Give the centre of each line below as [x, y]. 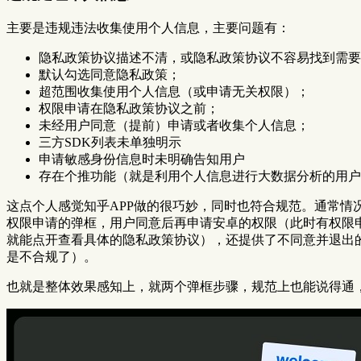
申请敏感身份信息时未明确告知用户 [142, 160]
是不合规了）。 [52, 257]
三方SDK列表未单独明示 [110, 143]
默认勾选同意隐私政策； [110, 75]
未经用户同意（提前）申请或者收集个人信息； [174, 126]
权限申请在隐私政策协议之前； [129, 109]
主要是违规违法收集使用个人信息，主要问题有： [148, 28]
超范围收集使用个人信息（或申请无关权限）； [174, 92]
